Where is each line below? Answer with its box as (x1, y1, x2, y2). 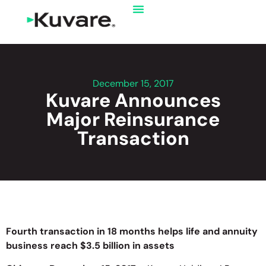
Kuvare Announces (45, 88, 221, 113)
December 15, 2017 (92, 77, 174, 90)
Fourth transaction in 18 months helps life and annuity (6, 225, 258, 238)
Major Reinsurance (46, 107, 220, 132)
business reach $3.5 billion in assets (6, 239, 175, 252)
